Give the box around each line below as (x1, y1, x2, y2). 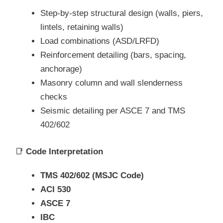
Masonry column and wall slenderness (40, 78, 183, 88)
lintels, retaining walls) (40, 22, 123, 32)
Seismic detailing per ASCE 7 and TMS (40, 106, 185, 116)
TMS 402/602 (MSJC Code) (40, 170, 144, 180)
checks (40, 92, 67, 102)
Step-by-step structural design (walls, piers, (40, 8, 203, 18)
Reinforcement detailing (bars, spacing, (40, 50, 186, 60)
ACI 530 (40, 184, 71, 194)
